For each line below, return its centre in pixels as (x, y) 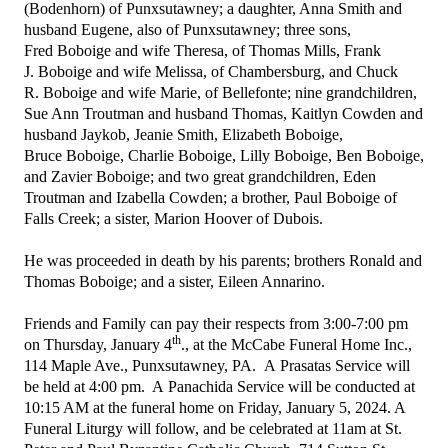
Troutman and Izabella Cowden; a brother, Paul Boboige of (210, 197)
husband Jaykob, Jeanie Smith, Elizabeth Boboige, (183, 134)
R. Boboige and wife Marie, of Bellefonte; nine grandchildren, (220, 92)
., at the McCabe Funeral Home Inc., (296, 344)
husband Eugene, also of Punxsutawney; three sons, (187, 29)
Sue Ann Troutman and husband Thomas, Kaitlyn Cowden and (223, 113)
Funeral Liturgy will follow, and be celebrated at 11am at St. (213, 428)
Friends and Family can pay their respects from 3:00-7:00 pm (216, 323)
